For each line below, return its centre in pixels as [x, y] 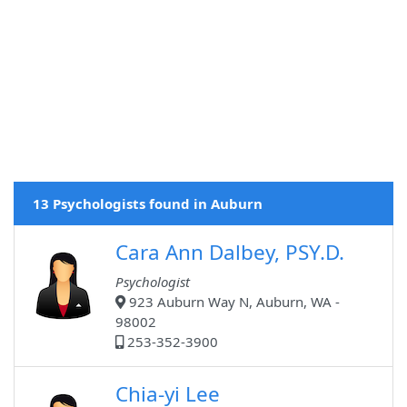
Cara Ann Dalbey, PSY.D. [230, 253]
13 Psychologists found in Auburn [148, 204]
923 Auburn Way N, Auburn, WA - [233, 302]
